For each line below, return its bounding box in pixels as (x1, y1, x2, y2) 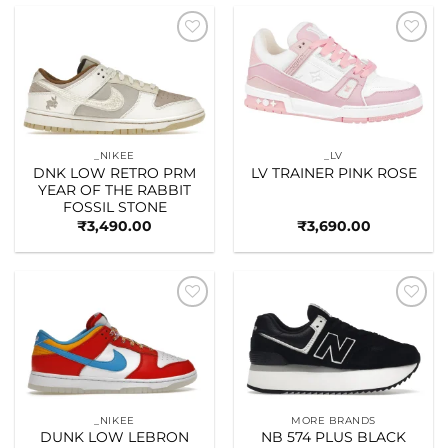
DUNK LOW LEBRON (40, 429, 189, 446)
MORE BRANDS (291, 413, 376, 427)
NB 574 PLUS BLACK (261, 429, 406, 446)
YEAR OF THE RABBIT (38, 181, 191, 198)
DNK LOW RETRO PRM (33, 164, 196, 181)
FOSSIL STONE (62, 198, 167, 215)
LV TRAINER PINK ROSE (250, 164, 417, 181)
